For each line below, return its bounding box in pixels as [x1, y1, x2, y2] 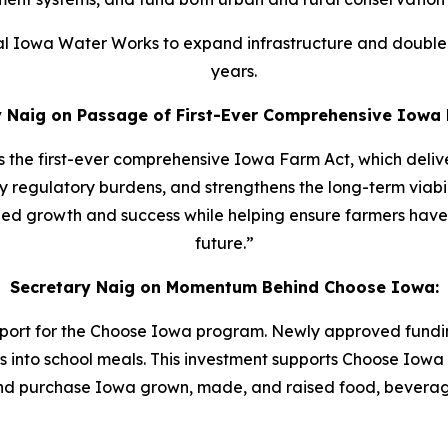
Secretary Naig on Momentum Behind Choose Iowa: [9, 276, 439, 297]
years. [211, 60, 257, 81]
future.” [194, 232, 254, 253]
